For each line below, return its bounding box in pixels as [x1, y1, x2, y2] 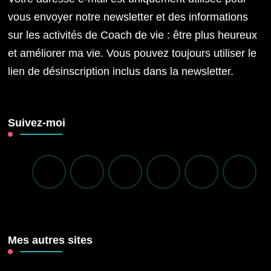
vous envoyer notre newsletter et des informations [8, 11, 249, 24]
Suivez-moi [8, 117, 66, 129]
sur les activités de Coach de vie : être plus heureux [8, 29, 258, 42]
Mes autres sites [8, 234, 93, 247]
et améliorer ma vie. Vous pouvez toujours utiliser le [8, 47, 257, 60]
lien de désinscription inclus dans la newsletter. [8, 65, 234, 78]
